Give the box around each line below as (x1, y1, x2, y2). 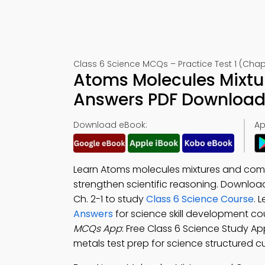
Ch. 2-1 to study (73, 192, 146, 206)
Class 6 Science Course (146, 192, 254, 206)
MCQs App (73, 222, 122, 235)
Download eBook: (73, 119, 147, 131)
